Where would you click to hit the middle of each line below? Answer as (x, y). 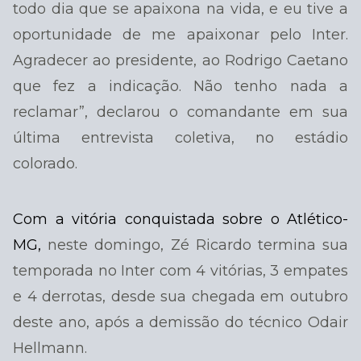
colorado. (45, 164)
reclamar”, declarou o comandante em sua (180, 112)
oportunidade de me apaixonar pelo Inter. (180, 35)
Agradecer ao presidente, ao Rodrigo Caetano (180, 60)
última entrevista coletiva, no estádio (180, 138)
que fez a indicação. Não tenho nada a (180, 86)
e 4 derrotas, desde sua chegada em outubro (180, 296)
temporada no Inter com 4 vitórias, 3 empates (180, 270)
